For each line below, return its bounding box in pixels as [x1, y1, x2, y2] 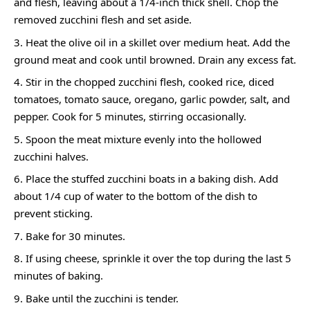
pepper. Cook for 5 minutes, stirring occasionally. [14, 109, 246, 124]
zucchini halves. [14, 149, 89, 163]
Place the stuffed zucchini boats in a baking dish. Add [26, 172, 278, 186]
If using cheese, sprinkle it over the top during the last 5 [26, 251, 291, 266]
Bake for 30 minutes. [26, 228, 125, 243]
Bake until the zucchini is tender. [26, 291, 179, 305]
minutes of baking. [14, 268, 103, 283]
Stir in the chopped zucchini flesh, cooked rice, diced [26, 75, 274, 89]
